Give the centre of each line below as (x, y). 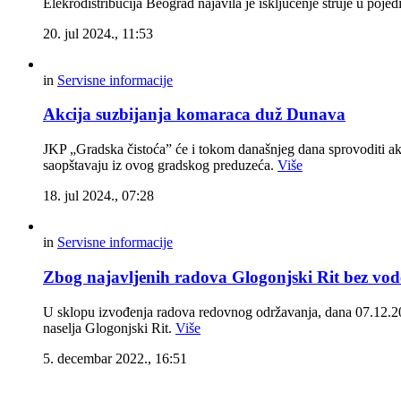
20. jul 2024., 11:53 (98, 33)
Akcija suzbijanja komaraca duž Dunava (194, 115)
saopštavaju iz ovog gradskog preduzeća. (160, 166)
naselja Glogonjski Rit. (109, 328)
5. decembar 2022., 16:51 (115, 358)
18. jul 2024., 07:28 (98, 196)
